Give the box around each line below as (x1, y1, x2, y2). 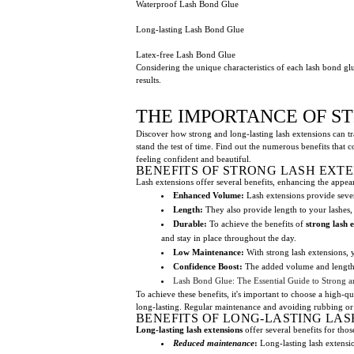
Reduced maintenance (173, 337, 254, 348)
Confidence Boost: (173, 261, 243, 271)
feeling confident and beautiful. (136, 153, 251, 164)
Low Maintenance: (173, 247, 244, 257)
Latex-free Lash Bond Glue (136, 49, 235, 59)
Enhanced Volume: (173, 190, 244, 200)
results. (136, 74, 161, 85)
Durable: (173, 218, 207, 228)
